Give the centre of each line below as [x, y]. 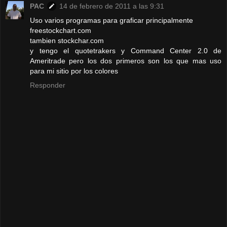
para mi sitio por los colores [74, 71]
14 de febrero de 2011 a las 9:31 [112, 6]
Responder [48, 85]
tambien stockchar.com [67, 41]
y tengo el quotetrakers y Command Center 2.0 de [126, 51]
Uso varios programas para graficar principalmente [111, 21]
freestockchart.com [61, 31]
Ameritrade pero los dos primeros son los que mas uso [126, 61]
